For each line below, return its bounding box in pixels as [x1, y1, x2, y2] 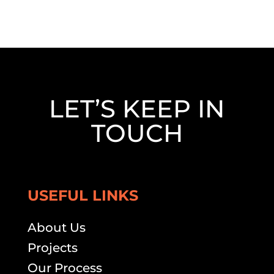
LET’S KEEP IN [49, 94, 225, 124]
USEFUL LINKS [27, 187, 138, 204]
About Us [27, 220, 86, 235]
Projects [27, 240, 78, 255]
